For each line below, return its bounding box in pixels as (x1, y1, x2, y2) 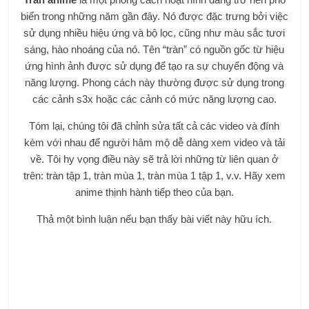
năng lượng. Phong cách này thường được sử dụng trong (24, 77, 284, 89)
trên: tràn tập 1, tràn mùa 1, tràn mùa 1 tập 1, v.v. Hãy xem (23, 170, 286, 182)
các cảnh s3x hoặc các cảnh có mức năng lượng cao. (32, 93, 277, 106)
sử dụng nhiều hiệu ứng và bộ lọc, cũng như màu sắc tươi (23, 27, 286, 39)
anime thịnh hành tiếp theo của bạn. (74, 186, 234, 199)
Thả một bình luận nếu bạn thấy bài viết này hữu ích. (37, 213, 272, 226)
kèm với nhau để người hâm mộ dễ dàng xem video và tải (23, 137, 285, 149)
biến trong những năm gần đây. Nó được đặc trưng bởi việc (20, 10, 288, 23)
